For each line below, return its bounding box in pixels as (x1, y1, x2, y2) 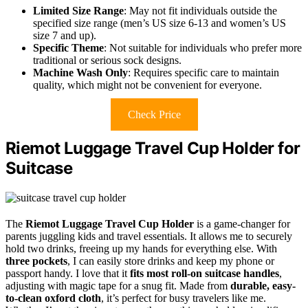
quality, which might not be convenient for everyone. (33, 79, 262, 91)
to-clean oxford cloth (5, 292, 101, 305)
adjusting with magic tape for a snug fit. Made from (5, 280, 230, 292)
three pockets (5, 255, 67, 267)
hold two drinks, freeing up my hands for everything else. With (5, 243, 277, 255)
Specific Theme (33, 42, 104, 54)
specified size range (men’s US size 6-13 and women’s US (33, 17, 286, 30)
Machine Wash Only (33, 67, 128, 79)
